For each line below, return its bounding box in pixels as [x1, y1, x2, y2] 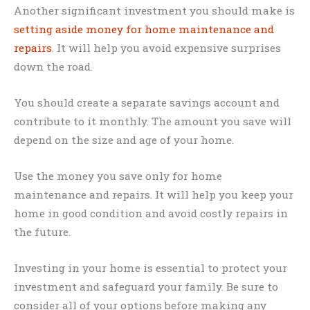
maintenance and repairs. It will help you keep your [14, 188, 293, 201]
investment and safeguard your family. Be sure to [14, 279, 278, 293]
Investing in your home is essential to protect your [14, 260, 287, 275]
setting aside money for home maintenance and [14, 22, 274, 37]
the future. [14, 225, 71, 239]
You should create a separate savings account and [14, 95, 280, 110]
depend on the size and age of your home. [14, 133, 234, 147]
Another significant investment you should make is [14, 3, 295, 18]
